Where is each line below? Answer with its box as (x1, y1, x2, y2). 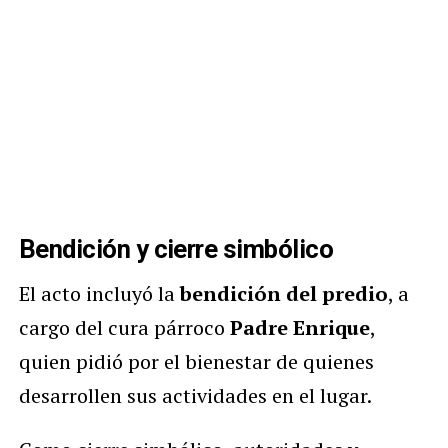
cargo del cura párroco (18, 314, 230, 342)
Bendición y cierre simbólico (18, 234, 334, 265)
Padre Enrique (229, 314, 370, 342)
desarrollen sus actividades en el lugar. (18, 382, 372, 410)
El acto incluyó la (18, 280, 180, 308)
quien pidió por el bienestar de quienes (18, 348, 374, 376)
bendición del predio (179, 280, 388, 308)
